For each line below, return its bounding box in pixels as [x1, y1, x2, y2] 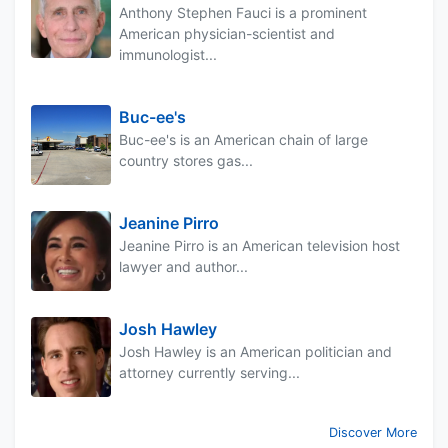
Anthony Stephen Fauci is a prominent [119, 4, 367, 22]
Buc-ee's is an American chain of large [119, 131, 368, 149]
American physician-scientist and [119, 25, 335, 43]
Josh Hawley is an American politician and [119, 343, 392, 361]
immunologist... [119, 46, 217, 64]
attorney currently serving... [119, 364, 300, 382]
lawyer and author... [119, 258, 248, 276]
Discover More [329, 425, 417, 441]
